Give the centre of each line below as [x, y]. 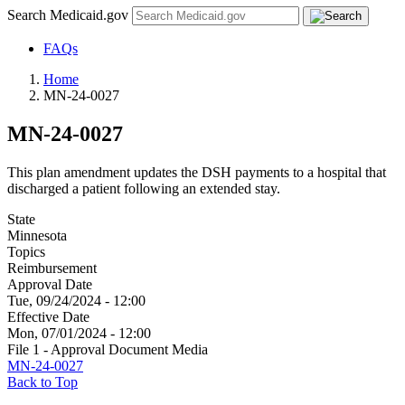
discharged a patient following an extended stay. [144, 188]
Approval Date [50, 284]
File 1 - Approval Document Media [108, 349]
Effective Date [48, 316]
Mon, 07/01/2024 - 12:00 [79, 333]
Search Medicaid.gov [70, 15]
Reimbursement [52, 268]
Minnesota [37, 235]
